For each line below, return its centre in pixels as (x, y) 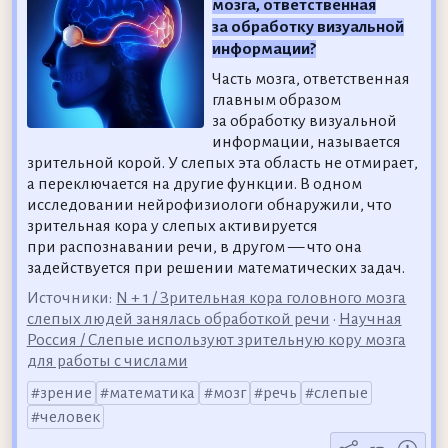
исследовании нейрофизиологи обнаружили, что (209, 205)
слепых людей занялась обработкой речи (178, 319)
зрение (65, 392)
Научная (370, 319)
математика (152, 392)
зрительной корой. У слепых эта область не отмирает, (222, 163)
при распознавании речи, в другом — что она (194, 247)
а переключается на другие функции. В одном (194, 184)
